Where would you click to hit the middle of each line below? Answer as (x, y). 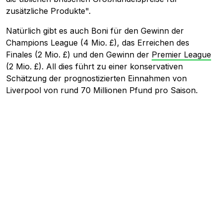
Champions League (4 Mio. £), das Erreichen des (98, 42)
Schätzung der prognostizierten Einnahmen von (96, 78)
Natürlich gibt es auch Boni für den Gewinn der (95, 30)
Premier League (181, 54)
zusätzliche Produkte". (48, 11)
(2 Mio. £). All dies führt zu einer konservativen (94, 66)
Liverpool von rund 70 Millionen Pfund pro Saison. (102, 90)
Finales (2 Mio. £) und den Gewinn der (79, 54)
